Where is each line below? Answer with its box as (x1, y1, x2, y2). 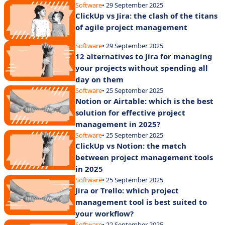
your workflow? (75, 208, 134, 218)
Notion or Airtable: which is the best (75, 95, 213, 106)
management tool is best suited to (75, 196, 207, 207)
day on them (75, 74, 124, 84)
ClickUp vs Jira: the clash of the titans (75, 11, 217, 21)
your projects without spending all (75, 62, 208, 73)
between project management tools (75, 152, 213, 162)
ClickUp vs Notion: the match (75, 140, 186, 151)
